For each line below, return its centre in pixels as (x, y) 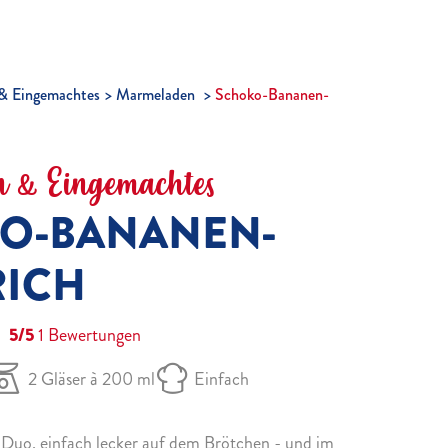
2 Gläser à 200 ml (91, 379)
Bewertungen (92, 335)
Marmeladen (157, 94)
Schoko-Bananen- (272, 94)
